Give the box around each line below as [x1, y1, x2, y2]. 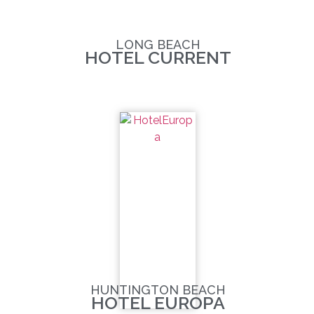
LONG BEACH [115, 37, 200, 52]
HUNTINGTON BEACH [90, 282, 226, 297]
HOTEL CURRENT [84, 47, 231, 68]
